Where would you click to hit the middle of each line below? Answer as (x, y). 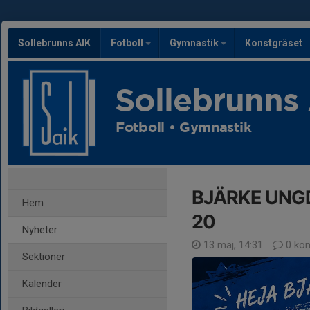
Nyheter (40, 230)
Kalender (42, 284)
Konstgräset (274, 43)
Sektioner (44, 257)
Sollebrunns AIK (54, 43)
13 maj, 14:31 (233, 245)
